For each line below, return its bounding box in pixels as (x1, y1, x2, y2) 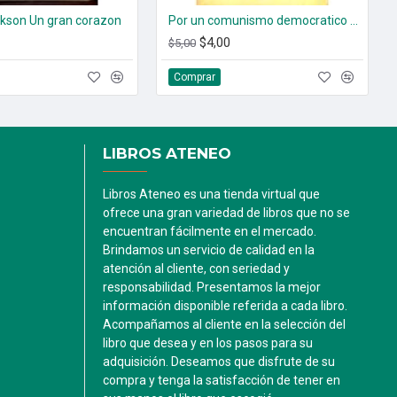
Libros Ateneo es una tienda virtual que (103, 187, 320, 201)
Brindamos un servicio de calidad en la (103, 243, 315, 257)
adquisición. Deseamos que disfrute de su (103, 354, 335, 369)
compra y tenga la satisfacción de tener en (103, 373, 340, 387)
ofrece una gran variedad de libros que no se (103, 206, 350, 220)
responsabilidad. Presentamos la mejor (103, 280, 321, 294)
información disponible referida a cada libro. (103, 299, 347, 313)
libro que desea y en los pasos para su (103, 336, 313, 350)
